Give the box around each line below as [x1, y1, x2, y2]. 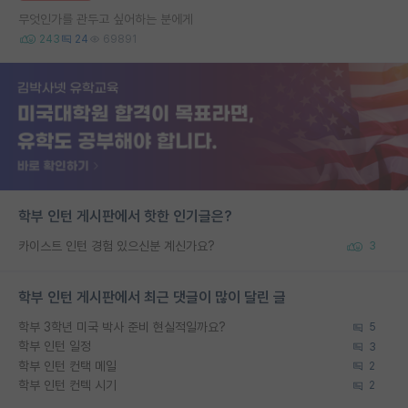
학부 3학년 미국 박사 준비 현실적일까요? [18, 320, 226, 334]
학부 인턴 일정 [18, 339, 91, 354]
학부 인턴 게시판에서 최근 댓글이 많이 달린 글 [18, 289, 286, 306]
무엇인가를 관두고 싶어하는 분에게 [18, 11, 193, 26]
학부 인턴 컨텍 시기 [18, 377, 117, 393]
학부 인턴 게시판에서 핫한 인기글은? [18, 207, 232, 225]
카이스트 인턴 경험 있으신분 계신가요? [18, 238, 215, 253]
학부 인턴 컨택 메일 [18, 358, 117, 373]
